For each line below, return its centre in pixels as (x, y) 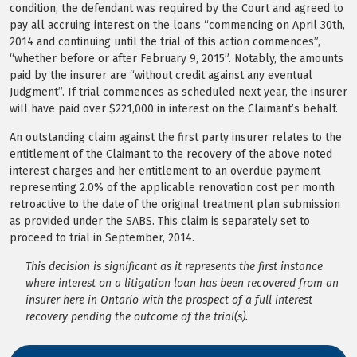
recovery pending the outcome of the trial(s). (137, 316)
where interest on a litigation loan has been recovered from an (182, 283)
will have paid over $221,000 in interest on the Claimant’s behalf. (174, 108)
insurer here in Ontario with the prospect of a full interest (169, 300)
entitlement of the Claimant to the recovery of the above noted (171, 154)
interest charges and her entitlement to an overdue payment (165, 171)
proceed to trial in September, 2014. (102, 237)
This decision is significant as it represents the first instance (174, 266)
